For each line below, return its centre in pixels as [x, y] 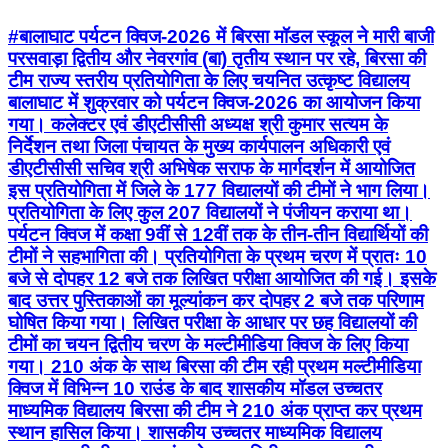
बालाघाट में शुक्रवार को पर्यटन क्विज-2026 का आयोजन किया [214, 103]
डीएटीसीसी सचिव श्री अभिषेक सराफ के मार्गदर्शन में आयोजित [211, 169]
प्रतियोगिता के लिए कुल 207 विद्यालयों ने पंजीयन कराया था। [210, 213]
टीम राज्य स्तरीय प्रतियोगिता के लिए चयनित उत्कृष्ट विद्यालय [209, 81]
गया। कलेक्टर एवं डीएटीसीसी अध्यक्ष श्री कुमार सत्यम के [198, 125]
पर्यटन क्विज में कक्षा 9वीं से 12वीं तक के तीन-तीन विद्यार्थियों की [218, 235]
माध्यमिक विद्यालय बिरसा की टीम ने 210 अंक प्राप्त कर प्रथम [215, 411]
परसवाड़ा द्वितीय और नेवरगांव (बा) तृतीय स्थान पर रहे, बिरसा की [217, 59]
